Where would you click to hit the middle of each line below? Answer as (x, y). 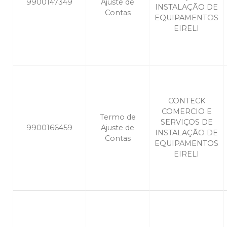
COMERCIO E (186, 112)
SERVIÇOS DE (186, 122)
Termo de (118, 117)
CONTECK (186, 101)
